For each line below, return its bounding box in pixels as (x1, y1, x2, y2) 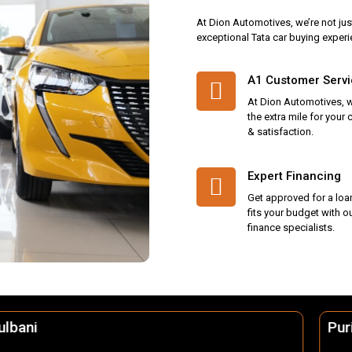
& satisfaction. (247, 126, 313, 138)
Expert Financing (247, 169, 341, 184)
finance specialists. (247, 222, 335, 234)
